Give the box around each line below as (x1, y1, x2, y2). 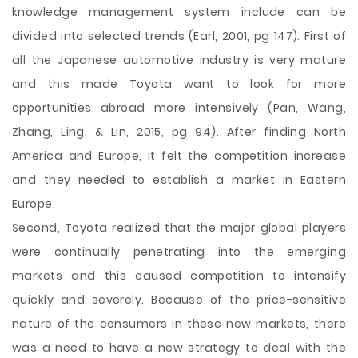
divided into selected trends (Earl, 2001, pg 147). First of (12, 28, 346, 44)
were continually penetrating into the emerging (12, 244, 346, 260)
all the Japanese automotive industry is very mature (12, 52, 346, 68)
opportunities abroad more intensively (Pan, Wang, (12, 100, 346, 116)
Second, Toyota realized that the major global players (12, 220, 346, 236)
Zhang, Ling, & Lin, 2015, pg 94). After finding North (12, 124, 346, 140)
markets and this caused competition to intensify (12, 268, 346, 284)
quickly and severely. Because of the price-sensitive (12, 292, 346, 308)
